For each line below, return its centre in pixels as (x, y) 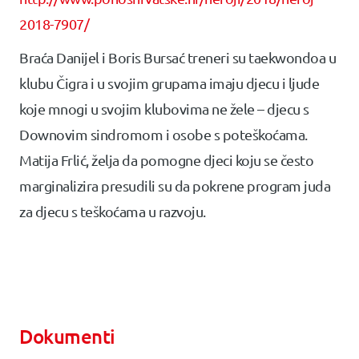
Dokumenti (67, 336)
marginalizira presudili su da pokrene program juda (175, 186)
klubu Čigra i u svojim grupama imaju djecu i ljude (169, 83)
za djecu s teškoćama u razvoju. (113, 211)
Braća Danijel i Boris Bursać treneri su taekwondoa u (177, 57)
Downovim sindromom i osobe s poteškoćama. (163, 134)
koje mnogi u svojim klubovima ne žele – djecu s (164, 109)
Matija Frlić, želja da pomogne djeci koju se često (166, 160)
